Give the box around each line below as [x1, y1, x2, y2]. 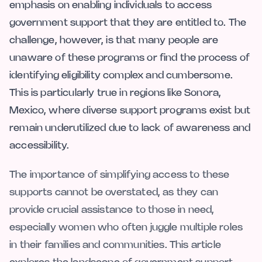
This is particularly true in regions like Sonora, [9, 88, 222, 98]
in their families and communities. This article [9, 240, 221, 250]
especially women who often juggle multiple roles [9, 222, 243, 232]
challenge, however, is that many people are [9, 35, 219, 45]
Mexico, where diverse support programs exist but [9, 105, 251, 115]
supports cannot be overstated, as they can [9, 187, 219, 197]
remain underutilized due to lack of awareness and [9, 123, 251, 133]
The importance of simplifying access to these [9, 170, 230, 180]
